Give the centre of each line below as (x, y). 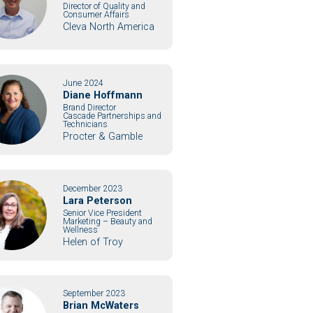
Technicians (85, 124)
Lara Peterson (97, 201)
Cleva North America (108, 27)
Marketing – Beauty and (107, 221)
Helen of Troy (93, 242)
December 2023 (92, 188)
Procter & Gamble (102, 136)
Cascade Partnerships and (112, 116)
